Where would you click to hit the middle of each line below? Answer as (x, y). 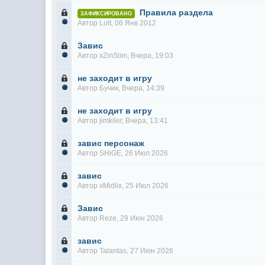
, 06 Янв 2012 (134, 23)
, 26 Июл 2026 (145, 153)
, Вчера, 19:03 (151, 56)
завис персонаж (111, 143)
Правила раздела (177, 12)
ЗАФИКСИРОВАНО (106, 14)
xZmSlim (114, 56)
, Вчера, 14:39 (142, 88)
